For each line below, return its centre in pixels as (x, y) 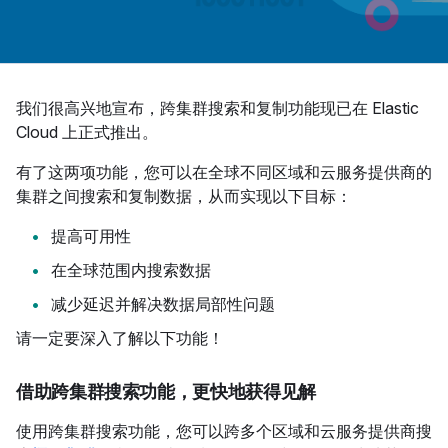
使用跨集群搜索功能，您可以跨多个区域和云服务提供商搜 (224, 431)
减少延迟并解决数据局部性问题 (163, 304)
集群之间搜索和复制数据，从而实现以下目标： (184, 196)
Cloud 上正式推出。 (89, 132)
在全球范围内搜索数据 (131, 270)
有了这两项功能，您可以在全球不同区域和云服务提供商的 (224, 172)
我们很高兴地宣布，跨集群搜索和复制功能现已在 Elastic (217, 108)
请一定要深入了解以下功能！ (120, 338)
